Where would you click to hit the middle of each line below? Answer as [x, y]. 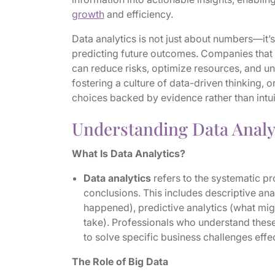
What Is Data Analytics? [128, 153]
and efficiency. [140, 14]
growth [88, 14]
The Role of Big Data [120, 261]
